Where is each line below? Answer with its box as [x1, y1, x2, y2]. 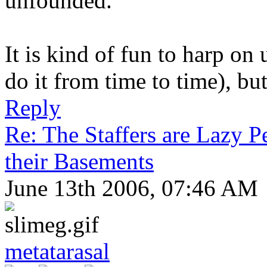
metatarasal [5, 238, 110, 264]
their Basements [5, 148, 154, 174]
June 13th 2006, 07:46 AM [5, 175, 258, 201]
